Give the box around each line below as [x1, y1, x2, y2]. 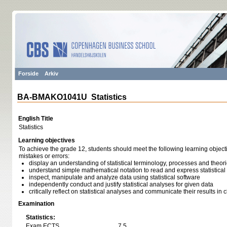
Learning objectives [18, 137, 75, 144]
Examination [18, 200, 54, 207]
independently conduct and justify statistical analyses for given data [29, 181, 213, 188]
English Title [18, 115, 53, 122]
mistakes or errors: [19, 153, 69, 160]
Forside [18, 70, 39, 77]
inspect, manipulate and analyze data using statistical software [29, 174, 200, 181]
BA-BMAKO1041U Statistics [17, 93, 127, 101]
